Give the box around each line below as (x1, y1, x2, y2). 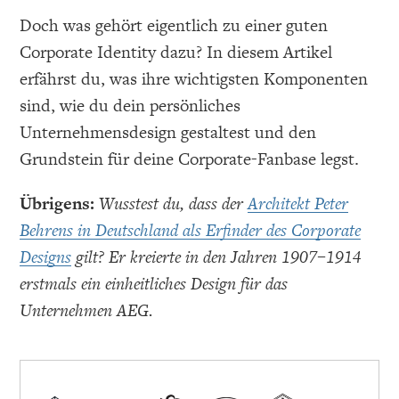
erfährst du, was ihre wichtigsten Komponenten (20, 67, 369, 92)
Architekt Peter (248, 191, 349, 216)
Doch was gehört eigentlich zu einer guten (20, 13, 329, 38)
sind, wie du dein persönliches (20, 94, 241, 118)
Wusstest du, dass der (99, 191, 248, 216)
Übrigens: (20, 191, 95, 216)
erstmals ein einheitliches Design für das (20, 272, 289, 297)
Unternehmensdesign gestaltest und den (20, 120, 317, 145)
